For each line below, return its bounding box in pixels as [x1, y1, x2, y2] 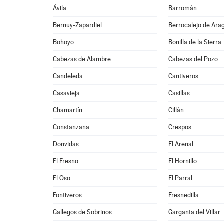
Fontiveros [53, 191, 82, 199]
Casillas [168, 89, 190, 97]
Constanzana [53, 123, 90, 131]
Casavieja [53, 89, 80, 97]
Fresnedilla [168, 191, 199, 199]
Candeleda [53, 72, 83, 80]
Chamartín [53, 106, 83, 114]
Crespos [168, 123, 192, 131]
